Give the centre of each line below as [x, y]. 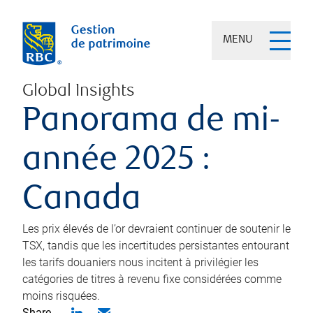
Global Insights [79, 92]
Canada [82, 201]
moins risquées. [61, 296]
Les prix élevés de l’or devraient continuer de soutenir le [156, 229]
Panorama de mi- [151, 123]
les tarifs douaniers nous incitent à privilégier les [140, 262]
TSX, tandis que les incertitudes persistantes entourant [156, 246]
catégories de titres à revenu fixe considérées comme [152, 279]
